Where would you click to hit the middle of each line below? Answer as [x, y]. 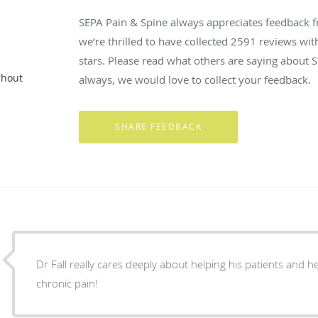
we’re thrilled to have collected [155, 41]
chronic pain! [67, 283]
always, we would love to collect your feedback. [195, 79]
